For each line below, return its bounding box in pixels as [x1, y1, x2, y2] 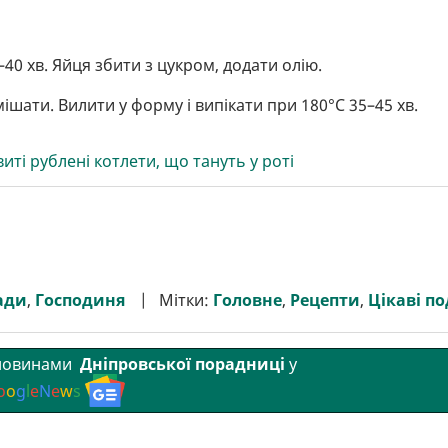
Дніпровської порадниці [76, 353, 285, 376]
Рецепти [290, 288, 360, 311]
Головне [213, 288, 282, 311]
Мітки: [159, 288, 213, 311]
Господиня [35, 288, 125, 311]
